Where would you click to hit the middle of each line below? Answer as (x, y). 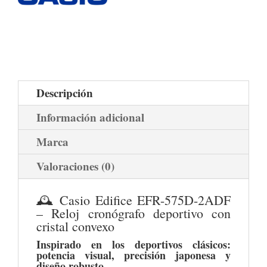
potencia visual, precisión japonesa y (133, 255)
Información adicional (90, 117)
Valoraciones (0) (75, 166)
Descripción (65, 93)
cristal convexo (75, 226)
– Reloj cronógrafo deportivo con (133, 213)
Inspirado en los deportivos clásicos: (133, 245)
